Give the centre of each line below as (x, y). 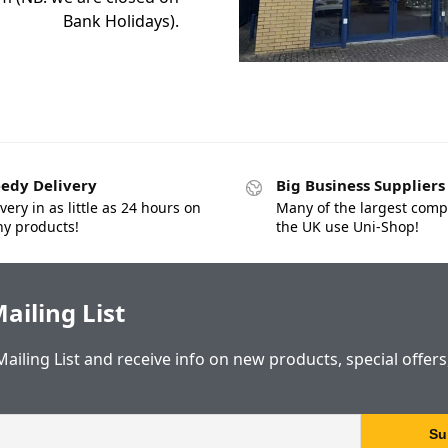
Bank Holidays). (121, 21)
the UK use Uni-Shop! (347, 226)
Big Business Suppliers (360, 185)
